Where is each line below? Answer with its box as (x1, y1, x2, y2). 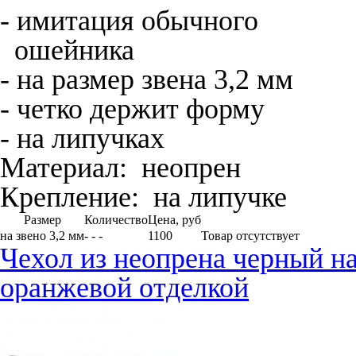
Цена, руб (148, 213, 201, 226)
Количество (84, 213, 148, 226)
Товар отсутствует (201, 229, 300, 242)
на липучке (139, 181, 287, 213)
